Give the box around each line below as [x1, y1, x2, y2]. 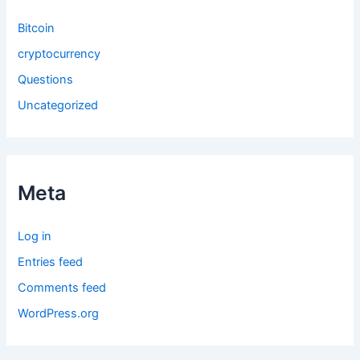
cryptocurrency [18, 47, 101, 62]
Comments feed [18, 280, 107, 295]
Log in [18, 228, 52, 243]
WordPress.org [18, 305, 100, 321]
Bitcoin [18, 21, 55, 36]
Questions [18, 72, 74, 88]
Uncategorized [18, 97, 99, 112]
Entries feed [18, 254, 84, 269]
